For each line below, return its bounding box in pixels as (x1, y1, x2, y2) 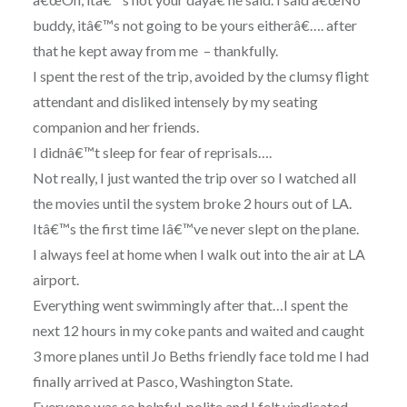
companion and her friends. (32, 118, 199, 136)
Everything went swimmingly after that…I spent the (32, 296, 348, 314)
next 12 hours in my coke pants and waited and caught (32, 322, 364, 340)
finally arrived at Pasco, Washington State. (32, 372, 293, 391)
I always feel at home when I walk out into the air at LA (32, 245, 365, 263)
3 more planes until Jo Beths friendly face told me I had (32, 347, 369, 365)
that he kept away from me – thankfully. (32, 42, 278, 60)
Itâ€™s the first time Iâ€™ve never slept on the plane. (32, 220, 359, 238)
